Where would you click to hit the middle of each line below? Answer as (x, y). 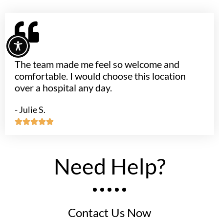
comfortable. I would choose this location (100, 76)
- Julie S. (30, 109)
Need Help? (109, 166)
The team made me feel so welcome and (97, 64)
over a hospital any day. (63, 87)
